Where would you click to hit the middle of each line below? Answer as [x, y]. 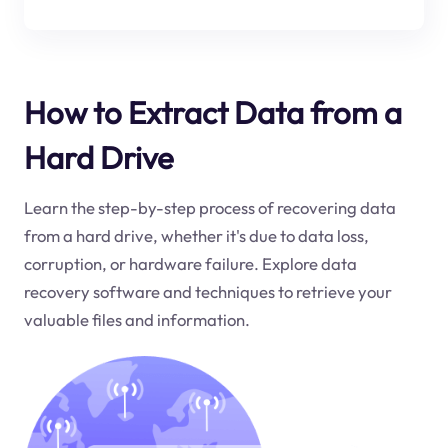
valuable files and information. [136, 320]
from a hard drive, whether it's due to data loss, [196, 236]
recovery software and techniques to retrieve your [207, 292]
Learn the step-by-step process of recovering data [209, 208]
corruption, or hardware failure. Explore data [190, 264]
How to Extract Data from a [212, 112]
